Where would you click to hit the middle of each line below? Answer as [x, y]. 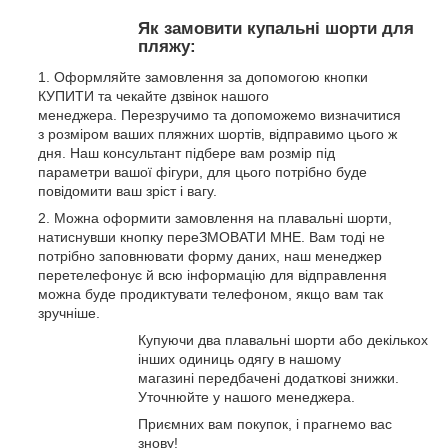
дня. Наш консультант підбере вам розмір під [186, 152]
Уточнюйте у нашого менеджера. [246, 396]
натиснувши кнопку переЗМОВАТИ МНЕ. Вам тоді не [211, 236]
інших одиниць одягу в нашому [239, 358]
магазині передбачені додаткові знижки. [268, 377]
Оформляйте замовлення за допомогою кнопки [211, 76]
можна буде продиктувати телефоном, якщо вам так [210, 293]
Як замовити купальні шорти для [276, 29]
